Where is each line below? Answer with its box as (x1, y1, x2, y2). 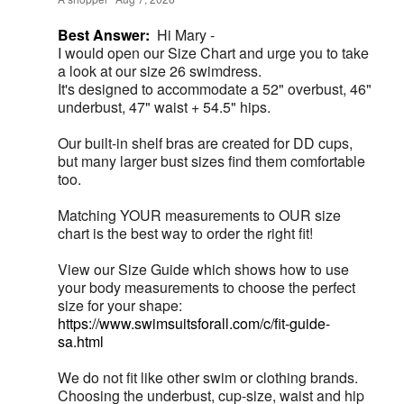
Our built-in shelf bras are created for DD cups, (58, 133, 353, 154)
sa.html (58, 331, 104, 353)
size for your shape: (58, 295, 182, 317)
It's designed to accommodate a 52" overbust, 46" (58, 78, 372, 100)
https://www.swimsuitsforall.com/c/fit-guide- (58, 313, 330, 335)
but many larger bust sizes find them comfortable (58, 151, 365, 172)
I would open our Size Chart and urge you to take (58, 42, 369, 64)
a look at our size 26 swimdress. (58, 60, 262, 82)
